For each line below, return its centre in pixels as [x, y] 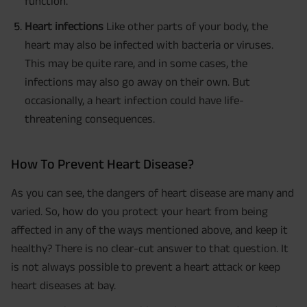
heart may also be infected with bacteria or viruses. [149, 45]
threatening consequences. [90, 119]
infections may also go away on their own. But [137, 82]
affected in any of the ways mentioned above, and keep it [149, 229]
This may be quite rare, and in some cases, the [136, 63]
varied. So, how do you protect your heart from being [139, 211]
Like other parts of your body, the [186, 26]
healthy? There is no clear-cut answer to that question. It [150, 248]
